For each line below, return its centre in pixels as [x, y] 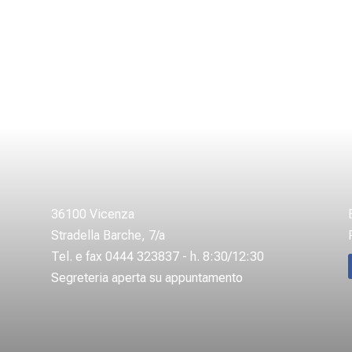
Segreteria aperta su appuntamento [147, 278]
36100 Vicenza [92, 214]
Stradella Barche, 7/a [108, 236]
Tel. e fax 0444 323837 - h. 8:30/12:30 [157, 257]
